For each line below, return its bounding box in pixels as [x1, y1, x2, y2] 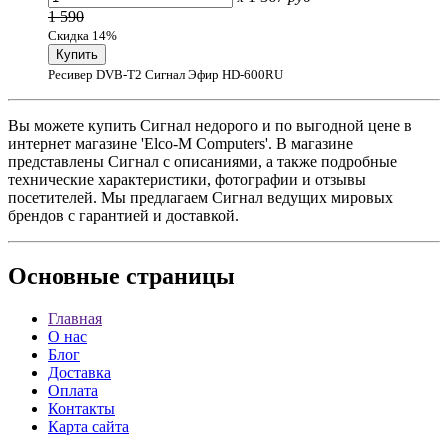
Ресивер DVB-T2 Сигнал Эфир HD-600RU [48, 67, 283, 82]
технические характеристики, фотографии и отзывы [8, 171, 366, 188]
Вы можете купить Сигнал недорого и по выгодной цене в [8, 117, 412, 134]
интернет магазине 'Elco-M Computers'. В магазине [8, 135, 353, 152]
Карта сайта [48, 417, 129, 435]
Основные [8, 262, 120, 289]
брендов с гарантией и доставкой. [8, 207, 239, 224]
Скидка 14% [48, 28, 117, 43]
